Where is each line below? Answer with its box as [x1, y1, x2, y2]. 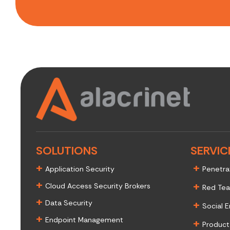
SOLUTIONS [36, 143, 98, 159]
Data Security [45, 198, 92, 208]
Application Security [45, 164, 114, 174]
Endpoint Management [45, 215, 123, 225]
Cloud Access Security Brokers [45, 181, 150, 191]
